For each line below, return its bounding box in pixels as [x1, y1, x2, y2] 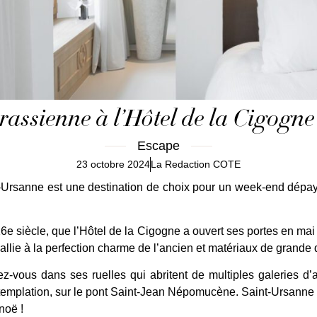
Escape [137, 138, 180, 153]
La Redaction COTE [151, 158, 241, 170]
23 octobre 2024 [76, 158, 150, 170]
